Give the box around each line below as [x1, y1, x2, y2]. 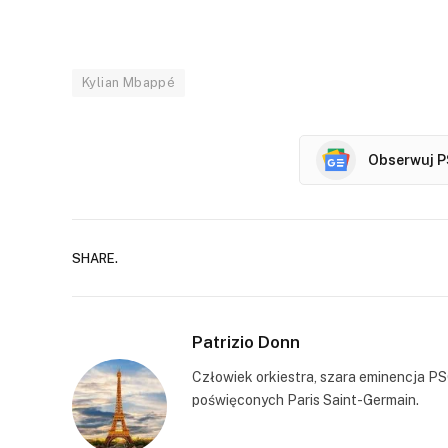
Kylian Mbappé [82, 75, 176, 91]
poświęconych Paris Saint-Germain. [192, 392, 419, 409]
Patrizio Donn [192, 332, 300, 353]
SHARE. [72, 250, 118, 266]
